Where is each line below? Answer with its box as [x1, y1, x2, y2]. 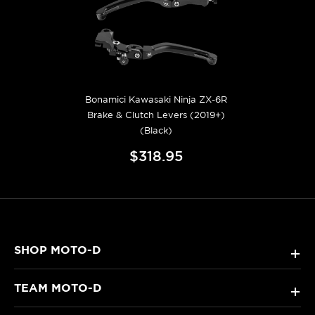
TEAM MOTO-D [14, 281, 102, 294]
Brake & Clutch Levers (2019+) [87, 109, 225, 120]
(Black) [140, 124, 172, 136]
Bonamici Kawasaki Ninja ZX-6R [85, 94, 227, 105]
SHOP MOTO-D [14, 243, 101, 256]
